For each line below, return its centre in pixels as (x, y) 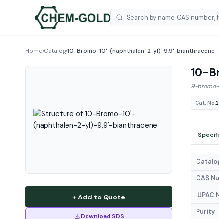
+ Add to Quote (99, 197)
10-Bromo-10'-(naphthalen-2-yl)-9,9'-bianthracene (141, 51)
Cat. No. (205, 103)
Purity (205, 212)
